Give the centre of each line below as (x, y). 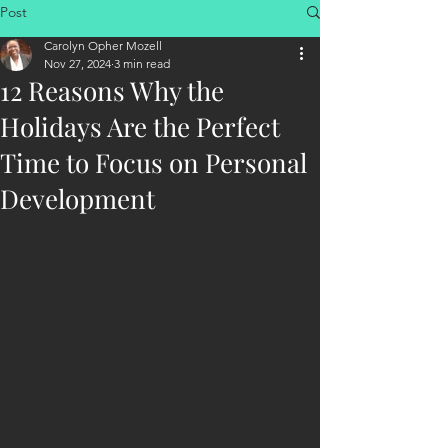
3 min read (142, 63)
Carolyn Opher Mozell (103, 45)
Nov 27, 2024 (77, 63)
